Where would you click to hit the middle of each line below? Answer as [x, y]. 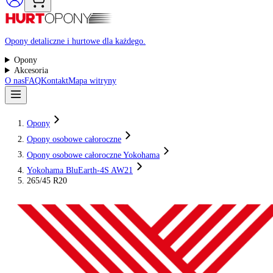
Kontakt [61, 120]
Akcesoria [35, 108]
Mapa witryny [103, 120]
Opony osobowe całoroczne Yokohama [104, 202]
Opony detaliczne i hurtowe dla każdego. [83, 75]
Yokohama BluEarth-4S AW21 [89, 219]
